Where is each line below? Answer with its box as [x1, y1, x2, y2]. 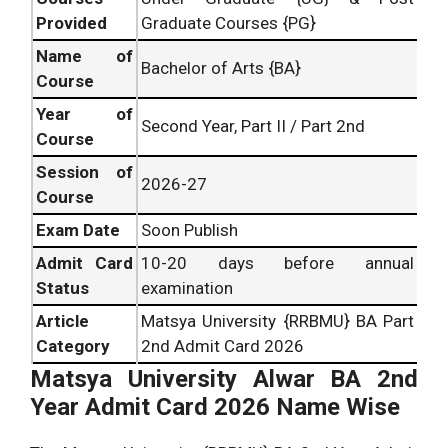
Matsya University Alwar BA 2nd [30, 364, 418, 393]
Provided [36, 12, 107, 33]
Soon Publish [141, 219, 238, 240]
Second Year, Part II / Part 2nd [141, 115, 365, 136]
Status [36, 277, 89, 298]
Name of [36, 45, 133, 66]
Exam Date [36, 219, 120, 240]
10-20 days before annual [141, 252, 414, 273]
